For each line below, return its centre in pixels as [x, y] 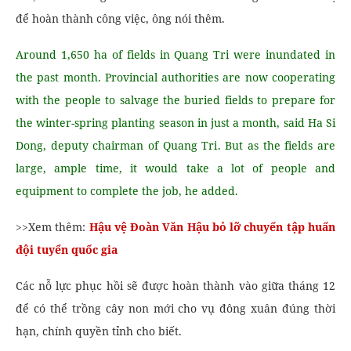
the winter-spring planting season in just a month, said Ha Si [175, 123]
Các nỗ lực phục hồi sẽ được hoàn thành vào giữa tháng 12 [175, 286]
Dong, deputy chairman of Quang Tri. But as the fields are [175, 145]
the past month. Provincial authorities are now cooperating [175, 77]
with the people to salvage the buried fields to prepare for [175, 100]
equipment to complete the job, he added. [127, 191]
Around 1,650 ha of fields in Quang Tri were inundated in [175, 54]
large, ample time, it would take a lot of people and [175, 168]
